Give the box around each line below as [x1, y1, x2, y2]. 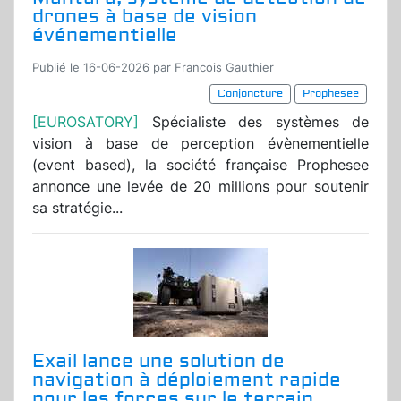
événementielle [32, 23, 177, 48]
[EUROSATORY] [32, 113, 152, 132]
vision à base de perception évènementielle [32, 134, 369, 153]
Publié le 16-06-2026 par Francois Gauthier [32, 61, 274, 75]
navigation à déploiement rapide [32, 368, 341, 393]
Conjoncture [218, 87, 283, 101]
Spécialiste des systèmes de [151, 113, 369, 132]
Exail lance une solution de [32, 349, 285, 374]
